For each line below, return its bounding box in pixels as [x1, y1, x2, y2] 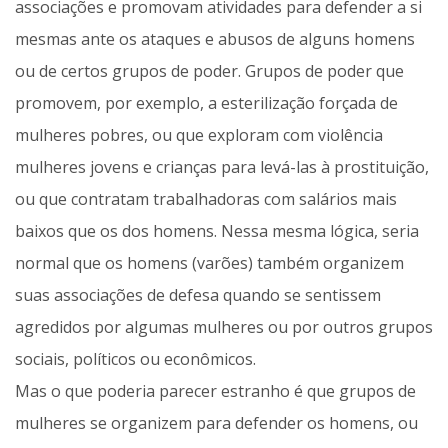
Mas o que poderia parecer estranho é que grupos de [15, 380, 416, 403]
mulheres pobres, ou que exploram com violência [15, 124, 383, 147]
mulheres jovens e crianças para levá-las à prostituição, [15, 156, 429, 179]
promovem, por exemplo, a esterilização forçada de [15, 92, 398, 115]
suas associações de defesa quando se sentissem [15, 284, 381, 307]
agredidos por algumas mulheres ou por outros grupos [15, 316, 433, 339]
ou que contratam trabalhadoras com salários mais [15, 188, 397, 211]
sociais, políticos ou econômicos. [15, 348, 256, 371]
